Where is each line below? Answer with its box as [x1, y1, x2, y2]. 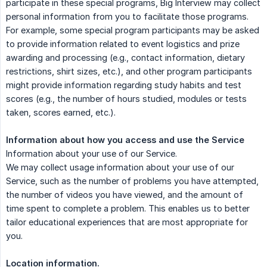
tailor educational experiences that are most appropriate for [6, 217, 248, 228]
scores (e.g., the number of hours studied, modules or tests [6, 94, 247, 104]
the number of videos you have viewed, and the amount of [6, 190, 243, 200]
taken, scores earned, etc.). [6, 107, 116, 118]
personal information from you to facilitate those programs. [6, 11, 249, 22]
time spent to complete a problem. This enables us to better [6, 203, 250, 214]
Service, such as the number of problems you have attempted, [6, 176, 259, 187]
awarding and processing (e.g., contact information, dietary [6, 52, 245, 63]
